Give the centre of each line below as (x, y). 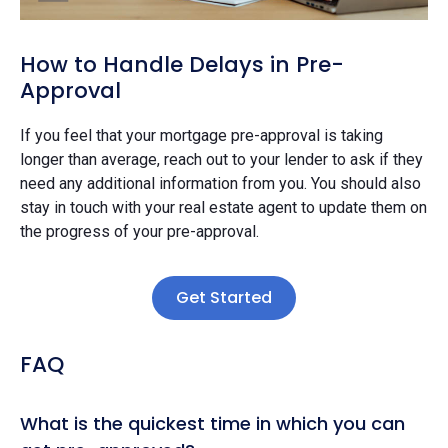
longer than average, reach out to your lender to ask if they (221, 159)
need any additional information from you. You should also (220, 183)
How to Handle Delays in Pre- (182, 64)
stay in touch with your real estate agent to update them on (223, 207)
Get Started (224, 297)
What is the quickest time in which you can (212, 423)
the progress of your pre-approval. (139, 231)
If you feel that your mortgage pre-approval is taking (201, 135)
